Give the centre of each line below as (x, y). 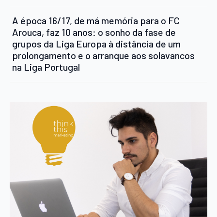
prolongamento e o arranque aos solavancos (103, 55)
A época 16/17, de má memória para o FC (96, 20)
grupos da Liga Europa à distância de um (96, 43)
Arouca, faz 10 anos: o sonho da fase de (94, 32)
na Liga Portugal (46, 67)
